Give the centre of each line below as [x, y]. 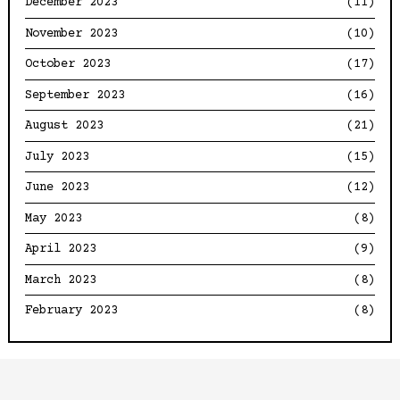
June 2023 [58, 188]
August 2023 [65, 126]
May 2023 [54, 218]
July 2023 [58, 157]
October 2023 [68, 65]
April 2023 [61, 250]
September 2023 [75, 95]
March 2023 [61, 280]
